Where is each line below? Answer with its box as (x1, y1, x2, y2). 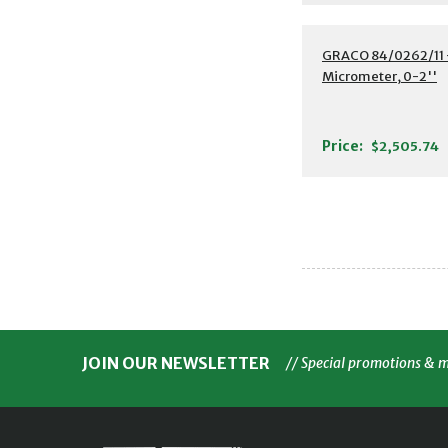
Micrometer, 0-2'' (322, 68, 437, 85)
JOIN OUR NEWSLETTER (82, 353, 270, 373)
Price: (322, 137, 363, 155)
